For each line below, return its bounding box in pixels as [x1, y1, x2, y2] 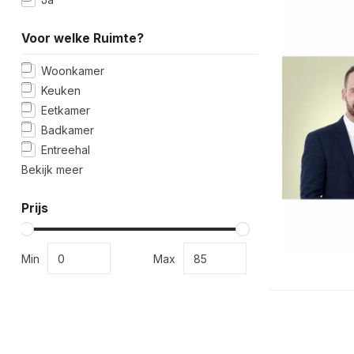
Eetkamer [41, 104, 90, 117]
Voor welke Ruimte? [21, 31, 144, 46]
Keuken [41, 84, 81, 97]
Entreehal [41, 143, 90, 156]
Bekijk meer [21, 163, 83, 176]
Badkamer [41, 123, 94, 137]
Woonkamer [41, 64, 104, 77]
